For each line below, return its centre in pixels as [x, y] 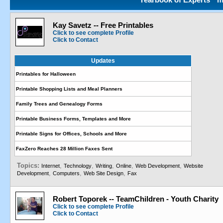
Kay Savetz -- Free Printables [103, 25]
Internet [51, 166]
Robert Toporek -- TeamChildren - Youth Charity [136, 199]
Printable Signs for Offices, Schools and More [71, 134]
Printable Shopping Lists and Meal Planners [69, 89]
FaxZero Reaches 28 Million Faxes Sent [64, 149]
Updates [103, 61]
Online [124, 166]
